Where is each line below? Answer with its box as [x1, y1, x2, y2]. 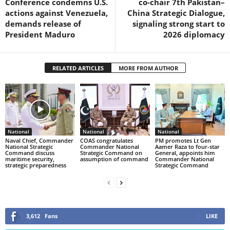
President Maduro [5, 29, 75, 40]
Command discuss [5, 149, 54, 157]
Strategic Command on [80, 149, 142, 157]
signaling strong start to [132, 18, 225, 29]
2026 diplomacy [163, 29, 225, 40]
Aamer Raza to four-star [155, 143, 220, 151]
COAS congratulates [80, 137, 133, 145]
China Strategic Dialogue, [127, 7, 225, 18]
